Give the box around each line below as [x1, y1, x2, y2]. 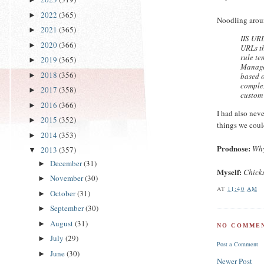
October [49, 187, 77, 199]
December [49, 157, 84, 169]
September [49, 203, 85, 214]
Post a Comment [217, 240, 259, 249]
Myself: [217, 166, 244, 177]
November [49, 173, 85, 184]
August [49, 217, 75, 229]
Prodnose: [217, 142, 251, 154]
